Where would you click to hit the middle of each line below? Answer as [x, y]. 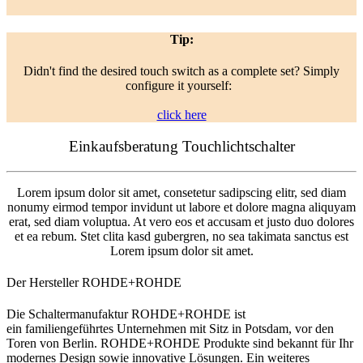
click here [181, 115]
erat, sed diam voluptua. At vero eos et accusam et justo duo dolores [181, 221]
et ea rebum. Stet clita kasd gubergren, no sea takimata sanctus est [181, 236]
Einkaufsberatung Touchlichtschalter [181, 146]
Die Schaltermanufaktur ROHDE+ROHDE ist [126, 314]
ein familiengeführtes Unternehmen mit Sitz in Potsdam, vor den [170, 329]
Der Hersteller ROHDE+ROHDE [94, 282]
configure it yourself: [181, 86]
